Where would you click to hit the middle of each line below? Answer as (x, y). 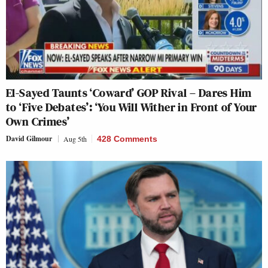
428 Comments (127, 139)
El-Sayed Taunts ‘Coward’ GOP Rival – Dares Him (129, 93)
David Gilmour (29, 139)
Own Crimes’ (38, 122)
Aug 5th (75, 139)
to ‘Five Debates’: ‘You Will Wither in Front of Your (132, 107)
